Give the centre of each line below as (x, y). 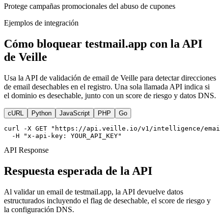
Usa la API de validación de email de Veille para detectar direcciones (110, 78)
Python (41, 113)
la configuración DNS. (39, 209)
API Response (26, 150)
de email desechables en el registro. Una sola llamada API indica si (107, 86)
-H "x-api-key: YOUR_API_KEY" (63, 136)
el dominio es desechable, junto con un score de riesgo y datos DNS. (110, 95)
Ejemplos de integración (41, 23)
